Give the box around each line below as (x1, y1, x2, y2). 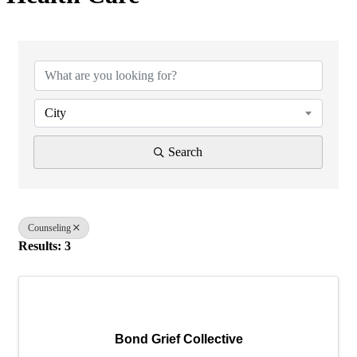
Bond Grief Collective (114, 331, 243, 346)
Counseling (28, 222, 71, 233)
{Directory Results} (18, 26, 227, 56)
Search (168, 144, 202, 159)
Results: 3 (18, 238, 71, 253)
